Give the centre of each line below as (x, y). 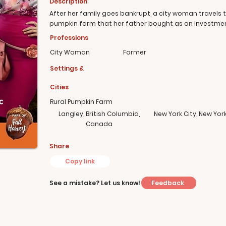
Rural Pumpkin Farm (81, 102)
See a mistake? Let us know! (95, 183)
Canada (99, 124)
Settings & (67, 68)
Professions (69, 38)
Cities (59, 87)
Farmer (135, 52)
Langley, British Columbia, (99, 114)
